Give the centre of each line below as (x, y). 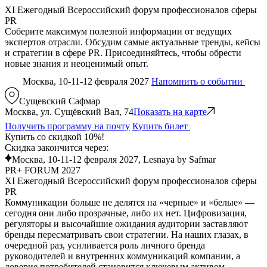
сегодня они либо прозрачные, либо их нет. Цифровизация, (126, 213)
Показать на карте (170, 111)
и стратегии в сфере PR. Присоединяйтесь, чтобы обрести (123, 52)
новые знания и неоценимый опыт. (77, 63)
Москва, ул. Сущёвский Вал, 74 (69, 111)
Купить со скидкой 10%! (55, 136)
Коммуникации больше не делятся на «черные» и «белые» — (130, 202)
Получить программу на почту (67, 126)
